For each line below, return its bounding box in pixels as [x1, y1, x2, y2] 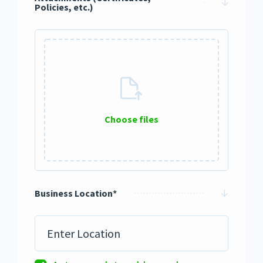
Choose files [104, 113, 159, 125]
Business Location [35, 187, 113, 199]
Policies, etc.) [35, 1, 93, 13]
